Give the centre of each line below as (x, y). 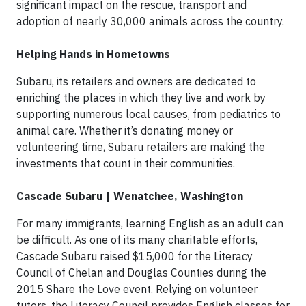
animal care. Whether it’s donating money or (125, 130)
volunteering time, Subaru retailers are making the (141, 147)
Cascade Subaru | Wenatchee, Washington (130, 196)
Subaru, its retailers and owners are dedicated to (136, 81)
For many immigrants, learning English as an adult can (150, 223)
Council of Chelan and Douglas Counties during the (141, 272)
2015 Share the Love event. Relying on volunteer (137, 289)
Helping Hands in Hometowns (93, 54)
